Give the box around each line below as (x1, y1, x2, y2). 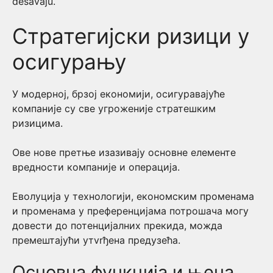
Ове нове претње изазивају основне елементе (12, 146, 236, 158)
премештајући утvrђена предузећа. (12, 234, 180, 246)
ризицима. (12, 117, 63, 129)
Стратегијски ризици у (12, 23, 249, 49)
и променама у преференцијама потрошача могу (12, 205, 249, 217)
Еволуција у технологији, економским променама (12, 190, 254, 202)
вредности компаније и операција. (12, 161, 180, 173)
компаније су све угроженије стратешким (12, 102, 216, 115)
